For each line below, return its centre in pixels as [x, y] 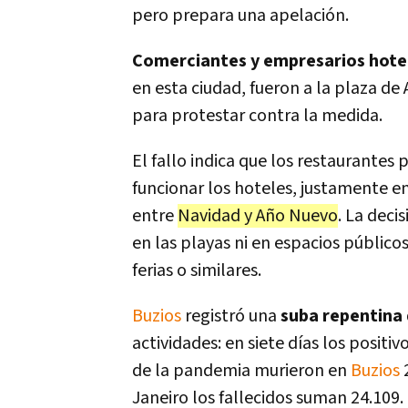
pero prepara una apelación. [240, 15]
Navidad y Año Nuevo [258, 216]
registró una [231, 316]
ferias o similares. [197, 270]
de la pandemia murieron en [241, 371]
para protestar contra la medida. [257, 116]
